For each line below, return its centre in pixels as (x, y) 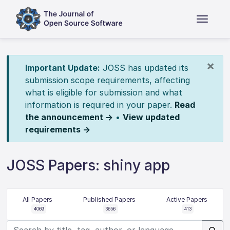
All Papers (38, 199)
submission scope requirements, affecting (107, 80)
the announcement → (69, 117)
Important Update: (62, 68)
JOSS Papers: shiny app (89, 165)
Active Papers (187, 199)
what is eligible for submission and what (103, 92)
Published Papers (109, 199)
